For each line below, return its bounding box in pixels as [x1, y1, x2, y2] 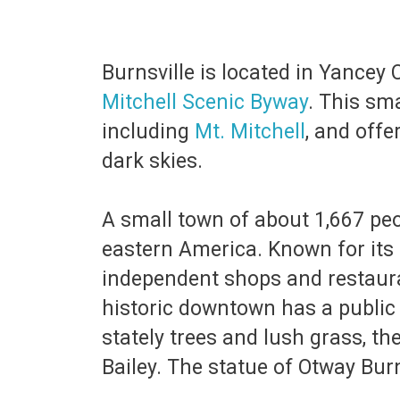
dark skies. [102, 149, 208, 173]
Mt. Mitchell [195, 120, 305, 144]
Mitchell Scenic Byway [102, 90, 308, 114]
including [102, 120, 195, 144]
